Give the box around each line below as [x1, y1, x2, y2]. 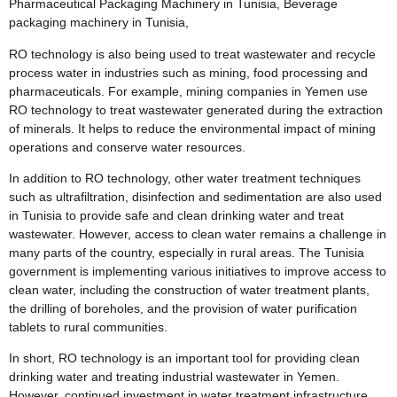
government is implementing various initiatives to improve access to [9, 264, 386, 278]
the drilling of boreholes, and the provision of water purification [9, 301, 357, 315]
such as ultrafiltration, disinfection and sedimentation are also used [9, 190, 382, 204]
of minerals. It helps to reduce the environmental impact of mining [9, 121, 376, 136]
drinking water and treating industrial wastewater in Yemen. [9, 370, 339, 385]
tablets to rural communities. [9, 320, 167, 334]
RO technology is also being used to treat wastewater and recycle [9, 46, 376, 61]
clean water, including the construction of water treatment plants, [9, 283, 370, 297]
